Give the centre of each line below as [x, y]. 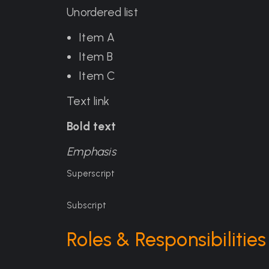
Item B [96, 57]
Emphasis [91, 152]
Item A [97, 38]
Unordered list [102, 12]
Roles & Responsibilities [167, 240]
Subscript [86, 205]
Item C [97, 76]
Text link [88, 101]
